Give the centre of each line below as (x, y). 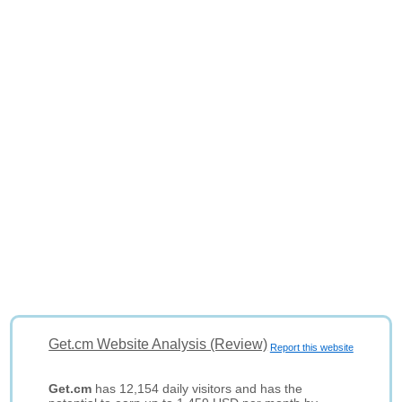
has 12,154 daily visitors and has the (197, 389)
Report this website (311, 347)
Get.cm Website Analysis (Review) (158, 344)
